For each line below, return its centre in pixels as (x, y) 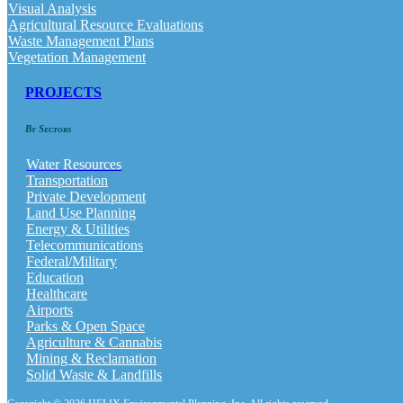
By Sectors (48, 128)
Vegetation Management (77, 57)
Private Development (86, 196)
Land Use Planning (81, 212)
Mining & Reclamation (91, 358)
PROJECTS (63, 92)
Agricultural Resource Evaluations (106, 24)
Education (55, 277)
